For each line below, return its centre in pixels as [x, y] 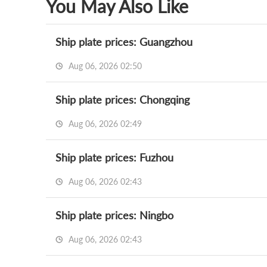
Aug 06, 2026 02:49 [104, 124]
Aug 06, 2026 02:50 [104, 66]
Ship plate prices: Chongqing [122, 100]
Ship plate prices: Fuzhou [114, 157]
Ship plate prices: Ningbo [114, 215]
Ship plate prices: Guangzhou [124, 42]
